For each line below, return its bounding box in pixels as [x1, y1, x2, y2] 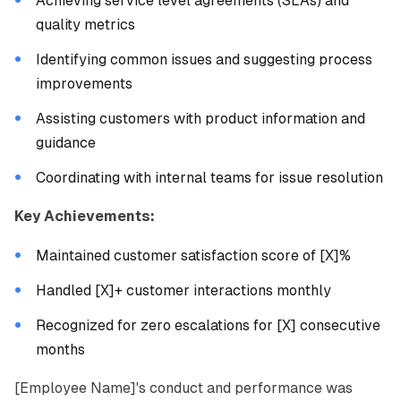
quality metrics [36, 16, 135, 33]
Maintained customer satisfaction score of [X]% [36, 247, 351, 264]
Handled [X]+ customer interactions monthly [36, 282, 331, 299]
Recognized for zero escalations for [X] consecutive [36, 317, 380, 334]
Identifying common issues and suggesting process [36, 51, 372, 68]
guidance [36, 134, 96, 151]
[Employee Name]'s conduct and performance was [14, 380, 353, 397]
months [36, 341, 85, 358]
